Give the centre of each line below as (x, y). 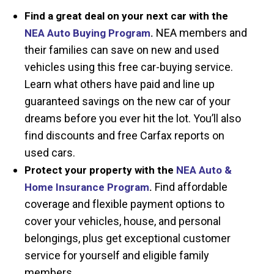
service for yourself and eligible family (117, 255)
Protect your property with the (100, 170)
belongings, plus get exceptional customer (128, 238)
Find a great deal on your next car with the (126, 16)
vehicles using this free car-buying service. (129, 67)
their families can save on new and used (122, 50)
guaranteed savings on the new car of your (128, 101)
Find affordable (190, 187)
